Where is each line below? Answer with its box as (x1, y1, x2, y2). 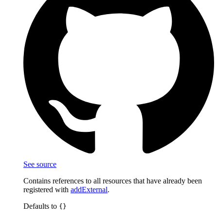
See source (23, 160, 56, 168)
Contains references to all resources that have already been (23, 176, 202, 185)
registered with (23, 185, 71, 194)
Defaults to (23, 201, 59, 210)
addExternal (71, 185, 108, 194)
